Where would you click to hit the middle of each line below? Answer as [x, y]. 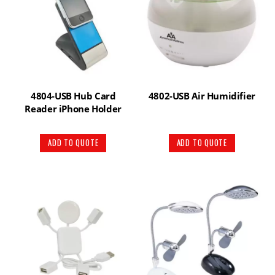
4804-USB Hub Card [73, 95]
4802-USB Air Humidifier [202, 95]
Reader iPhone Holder [73, 108]
